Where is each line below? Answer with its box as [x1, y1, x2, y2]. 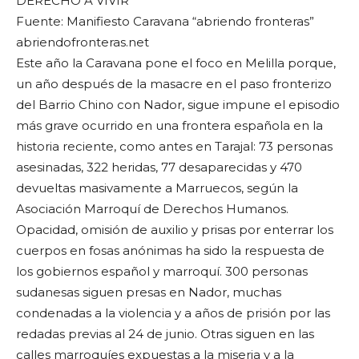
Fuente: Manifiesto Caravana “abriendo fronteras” [16, 14, 314, 30]
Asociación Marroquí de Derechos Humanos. [16, 201, 288, 217]
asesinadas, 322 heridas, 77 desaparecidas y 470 [16, 159, 302, 175]
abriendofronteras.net [16, 34, 149, 50]
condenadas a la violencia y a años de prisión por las [16, 305, 330, 321]
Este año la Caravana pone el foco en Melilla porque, [16, 55, 336, 71]
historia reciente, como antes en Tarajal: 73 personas [16, 139, 333, 155]
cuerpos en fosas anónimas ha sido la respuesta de [16, 243, 325, 259]
